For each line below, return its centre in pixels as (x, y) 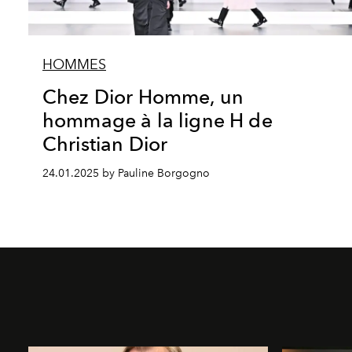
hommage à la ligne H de (158, 121)
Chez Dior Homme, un (143, 97)
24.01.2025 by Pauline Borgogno (126, 174)
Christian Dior (105, 144)
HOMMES (74, 65)
